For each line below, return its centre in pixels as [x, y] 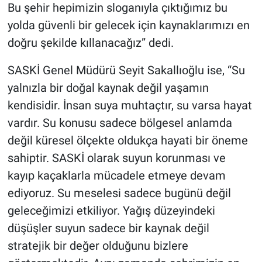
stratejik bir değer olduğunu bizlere [98, 246]
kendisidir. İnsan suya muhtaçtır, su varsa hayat [130, 106]
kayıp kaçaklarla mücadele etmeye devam [116, 176]
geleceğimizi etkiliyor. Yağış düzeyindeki [111, 211]
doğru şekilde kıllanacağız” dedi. [90, 43]
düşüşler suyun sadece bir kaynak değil [108, 228]
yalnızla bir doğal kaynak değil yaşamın [108, 88]
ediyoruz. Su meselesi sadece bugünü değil [119, 193]
